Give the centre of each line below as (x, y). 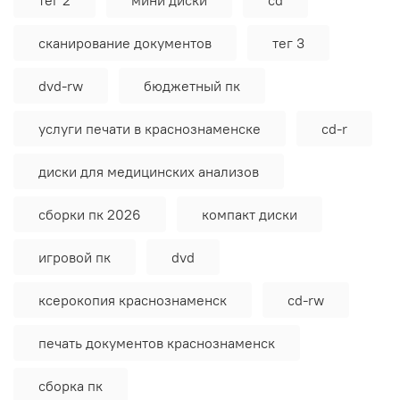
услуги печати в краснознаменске (150, 128)
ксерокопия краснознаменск (133, 300)
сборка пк (71, 385)
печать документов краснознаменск (157, 342)
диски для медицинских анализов (149, 171)
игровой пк (75, 257)
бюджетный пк (192, 85)
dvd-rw (61, 85)
